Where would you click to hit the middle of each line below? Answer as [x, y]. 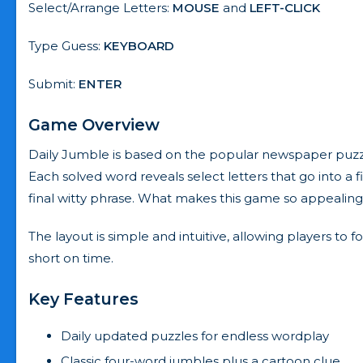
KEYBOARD [139, 45]
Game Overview [94, 124]
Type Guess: [66, 45]
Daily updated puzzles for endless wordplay [195, 335]
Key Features [83, 299]
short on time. [71, 258]
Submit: [53, 83]
